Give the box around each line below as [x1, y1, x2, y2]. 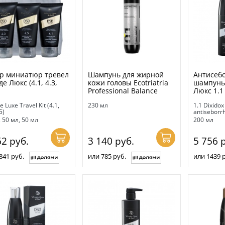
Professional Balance [87, 85, 158, 95]
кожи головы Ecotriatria [87, 77, 168, 87]
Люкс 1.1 [193, 85, 223, 95]
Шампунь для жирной [87, 69, 164, 79]
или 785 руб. [87, 151, 126, 161]
